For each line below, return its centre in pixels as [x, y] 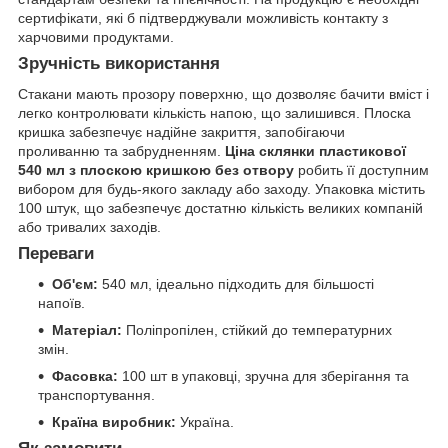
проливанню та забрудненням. [121, 150]
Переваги [56, 253]
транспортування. [96, 394]
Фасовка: [85, 375]
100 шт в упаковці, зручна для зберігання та [263, 375]
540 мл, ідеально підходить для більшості [236, 283]
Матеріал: [87, 329]
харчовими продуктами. [96, 37]
